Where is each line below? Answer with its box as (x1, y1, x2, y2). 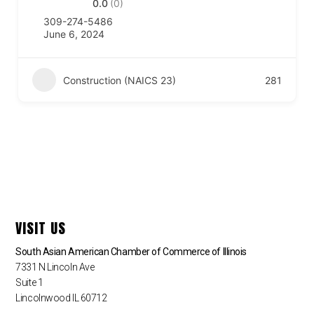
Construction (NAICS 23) (63, 74, 176, 86)
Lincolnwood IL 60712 (15, 292, 107, 303)
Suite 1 (15, 276, 43, 288)
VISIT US (15, 217, 67, 239)
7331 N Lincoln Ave (15, 261, 95, 273)
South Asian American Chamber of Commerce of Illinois (15, 245, 247, 257)
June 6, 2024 (43, 28, 104, 40)
